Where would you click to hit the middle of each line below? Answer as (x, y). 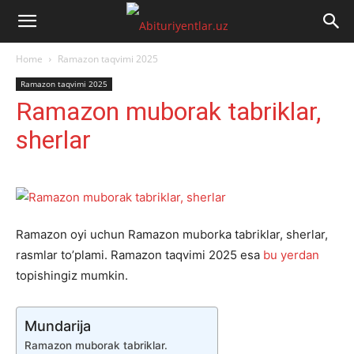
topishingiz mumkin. (72, 275)
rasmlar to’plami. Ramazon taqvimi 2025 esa (139, 255)
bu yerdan (291, 255)
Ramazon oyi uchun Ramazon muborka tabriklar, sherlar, (172, 234)
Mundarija (58, 326)
